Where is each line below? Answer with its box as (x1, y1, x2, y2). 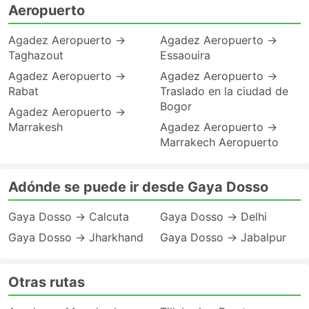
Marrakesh (8, 120, 63, 134)
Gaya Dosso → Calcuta (8, 210, 129, 223)
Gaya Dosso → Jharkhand (8, 230, 143, 244)
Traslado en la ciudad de (160, 84, 288, 98)
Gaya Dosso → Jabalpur (160, 230, 286, 244)
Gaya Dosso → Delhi (160, 210, 267, 223)
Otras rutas (8, 274, 85, 290)
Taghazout (8, 48, 63, 62)
